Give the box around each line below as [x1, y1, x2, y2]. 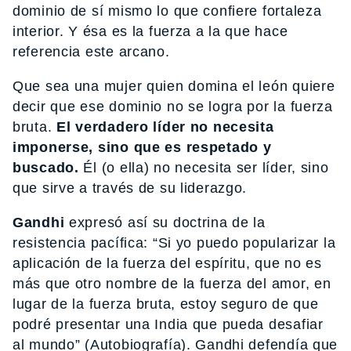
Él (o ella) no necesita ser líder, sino [78, 159, 329, 175]
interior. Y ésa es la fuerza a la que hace [13, 23, 288, 39]
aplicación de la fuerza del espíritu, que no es [13, 255, 322, 271]
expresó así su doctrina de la [64, 214, 266, 230]
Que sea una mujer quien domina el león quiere [13, 78, 335, 94]
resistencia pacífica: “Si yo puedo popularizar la [13, 234, 336, 251]
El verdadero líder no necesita [56, 118, 274, 135]
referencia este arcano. [13, 43, 170, 60]
